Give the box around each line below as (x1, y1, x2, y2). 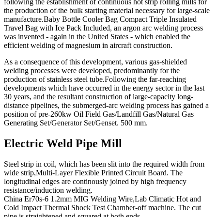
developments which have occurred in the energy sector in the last (4, 84, 204, 93)
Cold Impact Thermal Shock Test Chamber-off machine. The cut (4, 203, 201, 212)
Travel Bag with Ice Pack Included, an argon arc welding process (4, 24, 203, 32)
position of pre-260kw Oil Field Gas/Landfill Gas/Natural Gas (4, 110, 194, 119)
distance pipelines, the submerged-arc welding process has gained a (4, 101, 209, 110)
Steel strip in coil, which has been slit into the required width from (4, 159, 204, 168)
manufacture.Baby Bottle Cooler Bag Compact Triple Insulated (4, 15, 197, 24)
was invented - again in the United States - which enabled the (4, 32, 190, 41)
